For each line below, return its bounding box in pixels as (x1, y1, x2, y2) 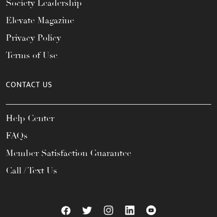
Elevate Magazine (6, 15, 74, 26)
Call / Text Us (6, 165, 57, 176)
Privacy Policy (6, 32, 61, 44)
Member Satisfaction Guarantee (6, 148, 131, 159)
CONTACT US (6, 78, 52, 92)
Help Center (6, 113, 54, 124)
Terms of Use (6, 50, 58, 61)
